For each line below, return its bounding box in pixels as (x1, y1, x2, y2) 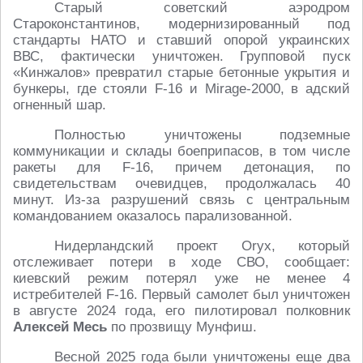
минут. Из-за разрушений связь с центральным (13, 192, 350, 208)
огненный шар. (13, 97, 106, 113)
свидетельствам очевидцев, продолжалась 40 (13, 176, 350, 192)
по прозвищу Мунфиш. (107, 319, 257, 335)
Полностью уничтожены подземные (54, 127, 350, 143)
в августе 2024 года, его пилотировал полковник (13, 303, 350, 319)
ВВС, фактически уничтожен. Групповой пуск (13, 49, 350, 65)
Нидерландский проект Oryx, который (54, 238, 350, 254)
